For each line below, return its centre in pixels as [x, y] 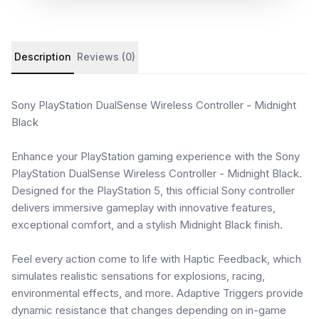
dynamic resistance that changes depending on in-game [149, 310]
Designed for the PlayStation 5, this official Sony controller [153, 190]
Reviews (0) [106, 57]
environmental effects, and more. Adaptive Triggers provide [157, 293]
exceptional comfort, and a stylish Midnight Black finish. [147, 225]
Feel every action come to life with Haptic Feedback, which [156, 259]
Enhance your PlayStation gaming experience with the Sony [156, 156]
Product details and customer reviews [108, 49]
